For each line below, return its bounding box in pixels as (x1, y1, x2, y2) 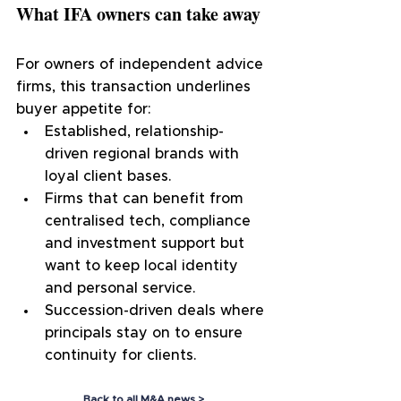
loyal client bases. (45, 169, 172, 184)
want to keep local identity (45, 259, 243, 274)
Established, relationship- (45, 124, 224, 140)
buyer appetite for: (16, 102, 151, 117)
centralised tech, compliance (45, 214, 255, 229)
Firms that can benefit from (45, 192, 248, 207)
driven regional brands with (45, 147, 243, 162)
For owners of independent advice (16, 57, 268, 73)
